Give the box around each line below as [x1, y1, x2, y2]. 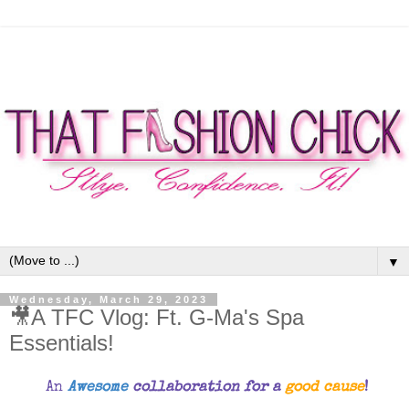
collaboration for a [132, 381, 280, 396]
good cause [285, 381, 364, 396]
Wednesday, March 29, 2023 [9, 293, 208, 305]
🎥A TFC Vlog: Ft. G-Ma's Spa [9, 304, 304, 330]
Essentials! [9, 330, 114, 355]
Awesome [68, 381, 128, 396]
